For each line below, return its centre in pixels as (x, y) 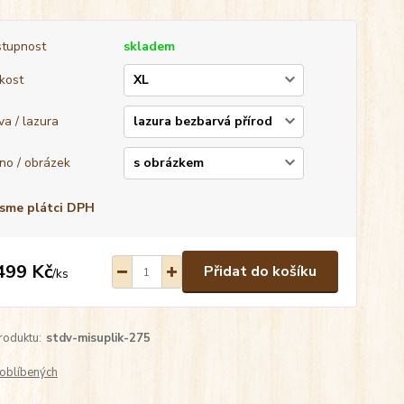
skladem (149, 46)
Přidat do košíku (260, 271)
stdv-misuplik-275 (98, 338)
